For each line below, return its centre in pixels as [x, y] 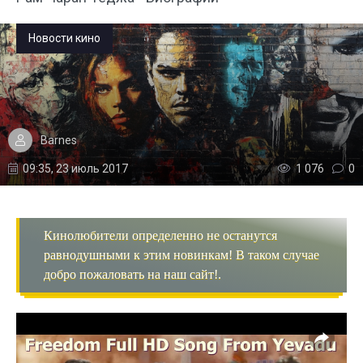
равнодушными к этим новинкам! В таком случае [181, 255]
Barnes [59, 140]
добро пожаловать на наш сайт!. [132, 274]
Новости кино [64, 38]
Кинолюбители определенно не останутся [160, 235]
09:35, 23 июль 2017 [75, 169]
